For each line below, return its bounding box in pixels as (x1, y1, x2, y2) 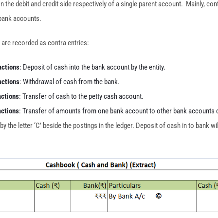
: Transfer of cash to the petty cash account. (19, 92, 144, 101)
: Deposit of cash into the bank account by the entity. (19, 63, 165, 72)
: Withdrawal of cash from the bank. (19, 77, 120, 86)
